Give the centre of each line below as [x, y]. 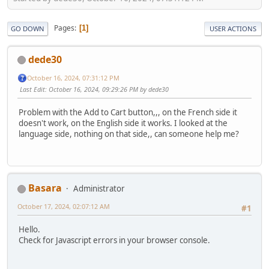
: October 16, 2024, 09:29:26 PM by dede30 [107, 89]
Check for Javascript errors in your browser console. [114, 240]
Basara [45, 188]
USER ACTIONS [233, 28]
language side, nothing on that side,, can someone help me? [129, 134]
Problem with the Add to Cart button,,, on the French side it [128, 112]
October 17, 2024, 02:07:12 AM [64, 207]
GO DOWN [28, 28]
